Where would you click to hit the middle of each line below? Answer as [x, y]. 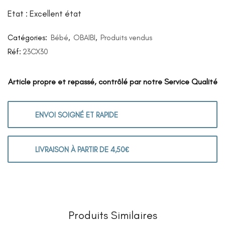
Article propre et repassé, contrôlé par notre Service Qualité [113, 81]
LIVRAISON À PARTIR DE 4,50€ [82, 149]
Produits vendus [126, 37]
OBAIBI [84, 37]
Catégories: [28, 37]
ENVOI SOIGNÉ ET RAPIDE [77, 115]
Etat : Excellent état [44, 13]
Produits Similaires [113, 215]
